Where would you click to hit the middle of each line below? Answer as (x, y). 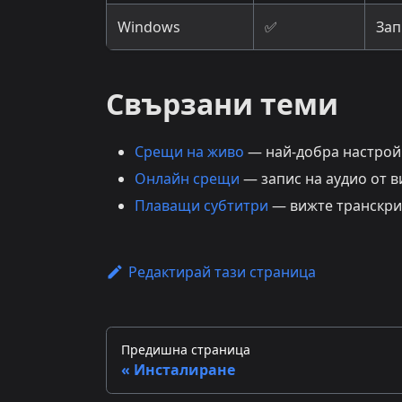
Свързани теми (222, 104)
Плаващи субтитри (201, 206)
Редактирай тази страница (222, 272)
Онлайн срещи (187, 179)
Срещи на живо (189, 152)
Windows (149, 27)
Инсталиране (184, 370)
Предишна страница (186, 350)
